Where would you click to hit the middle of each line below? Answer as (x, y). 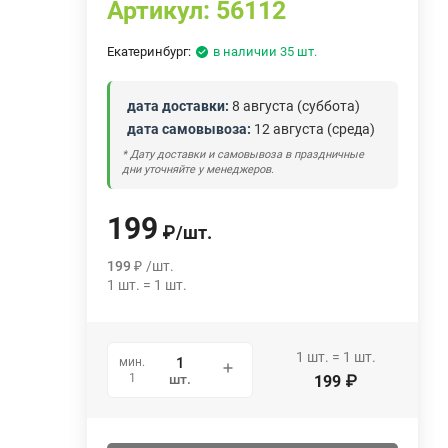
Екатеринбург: (149, 51)
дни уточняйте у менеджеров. (198, 169)
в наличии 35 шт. (265, 51)
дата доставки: (178, 105)
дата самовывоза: (189, 128)
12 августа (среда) (313, 128)
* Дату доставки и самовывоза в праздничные (243, 154)
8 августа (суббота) (295, 105)
